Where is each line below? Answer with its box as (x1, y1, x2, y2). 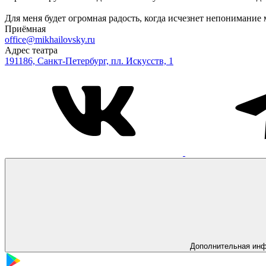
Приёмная (5, 23, 46, 34)
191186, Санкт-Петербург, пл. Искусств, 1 (5, 55, 173, 66)
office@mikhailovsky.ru (5, 34, 95, 45)
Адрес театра (5, 45, 58, 55)
